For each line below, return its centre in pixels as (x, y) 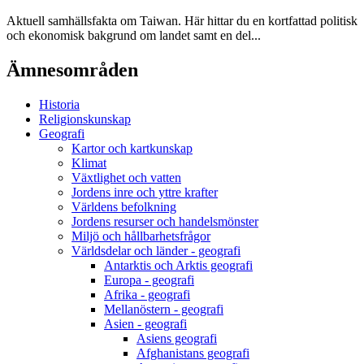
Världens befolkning (124, 206)
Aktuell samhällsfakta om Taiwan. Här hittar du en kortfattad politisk (182, 21)
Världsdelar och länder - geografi (156, 250)
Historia (59, 104)
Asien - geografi (145, 323)
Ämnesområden (72, 69)
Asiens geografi (177, 338)
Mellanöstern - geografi (164, 309)
